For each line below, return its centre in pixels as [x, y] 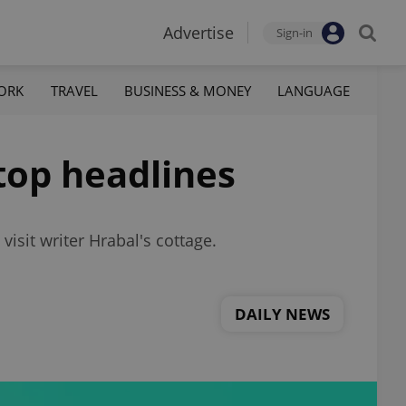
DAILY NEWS [282, 314]
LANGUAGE [313, 90]
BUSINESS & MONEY [187, 90]
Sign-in [295, 33]
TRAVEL [74, 90]
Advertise [198, 33]
